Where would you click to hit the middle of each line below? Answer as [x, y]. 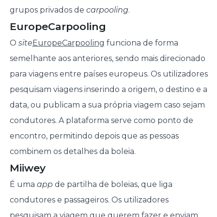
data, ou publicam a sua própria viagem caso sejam [107, 105]
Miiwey [27, 168]
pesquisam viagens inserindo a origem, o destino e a [108, 90]
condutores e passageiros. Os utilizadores [89, 200]
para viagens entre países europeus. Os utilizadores [108, 74]
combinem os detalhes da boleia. [72, 152]
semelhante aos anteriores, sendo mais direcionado [107, 59]
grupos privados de [48, 10]
